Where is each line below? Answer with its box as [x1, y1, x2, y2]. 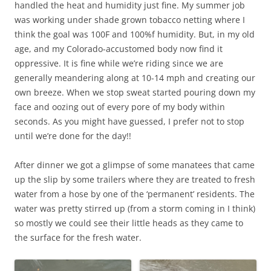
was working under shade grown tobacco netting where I [15, 14, 245, 26]
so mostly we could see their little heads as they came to [15, 217, 243, 229]
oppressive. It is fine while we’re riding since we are [15, 57, 223, 70]
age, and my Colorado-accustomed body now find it [15, 43, 223, 55]
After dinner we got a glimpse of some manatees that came [15, 159, 255, 171]
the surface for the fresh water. [15, 232, 142, 244]
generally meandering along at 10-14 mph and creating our [15, 72, 255, 84]
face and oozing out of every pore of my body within [15, 101, 225, 113]
